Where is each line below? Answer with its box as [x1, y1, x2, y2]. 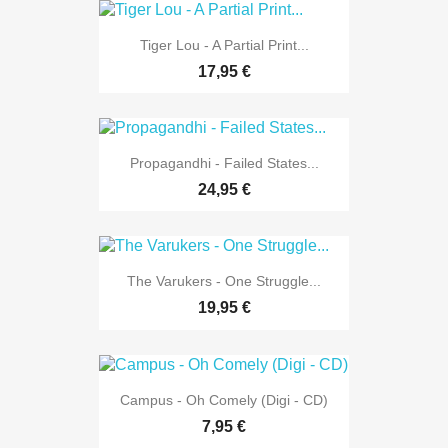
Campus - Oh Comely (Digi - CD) [120, 391, 328, 408]
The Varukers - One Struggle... [127, 273, 321, 290]
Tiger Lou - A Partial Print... [139, 36, 309, 53]
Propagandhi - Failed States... [129, 155, 319, 172]
